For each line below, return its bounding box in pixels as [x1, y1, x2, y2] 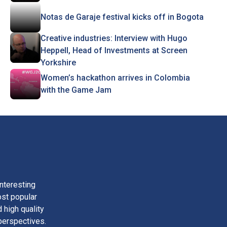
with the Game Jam [40, 85, 111, 95]
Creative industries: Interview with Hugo [40, 33, 187, 43]
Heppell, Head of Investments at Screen [40, 46, 187, 55]
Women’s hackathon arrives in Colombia [40, 73, 190, 83]
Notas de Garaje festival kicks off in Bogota [40, 12, 204, 22]
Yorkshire [40, 58, 76, 67]
